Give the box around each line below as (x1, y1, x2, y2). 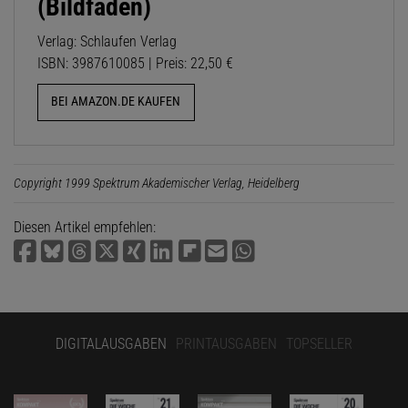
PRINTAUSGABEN (176, 334, 277, 352)
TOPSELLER (286, 334, 352, 352)
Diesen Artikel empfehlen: (14, 218, 156, 236)
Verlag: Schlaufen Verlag (37, 33, 177, 51)
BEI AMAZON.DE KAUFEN (51, 94, 181, 110)
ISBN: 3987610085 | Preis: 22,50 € (37, 55, 233, 73)
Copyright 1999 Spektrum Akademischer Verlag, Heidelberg (14, 175, 300, 190)
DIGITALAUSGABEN (56, 334, 167, 352)
